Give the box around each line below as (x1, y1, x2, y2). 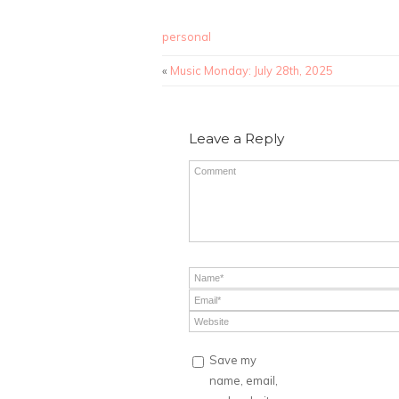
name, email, (209, 373, 278, 388)
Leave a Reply (189, 130, 284, 147)
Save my (209, 353, 256, 368)
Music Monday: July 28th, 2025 (170, 63, 333, 77)
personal (162, 29, 211, 44)
